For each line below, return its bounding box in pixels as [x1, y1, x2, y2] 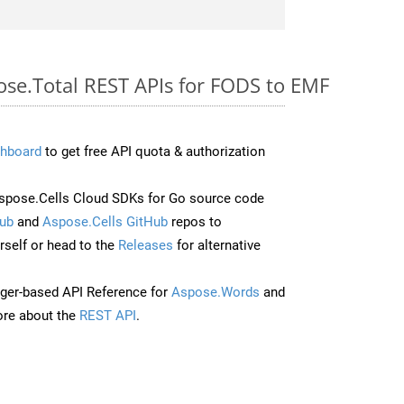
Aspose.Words [171, 283, 260, 300]
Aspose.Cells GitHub [42, 213, 168, 230]
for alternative [173, 236, 261, 253]
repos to [168, 213, 222, 230]
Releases [118, 236, 173, 253]
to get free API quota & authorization [41, 142, 265, 160]
